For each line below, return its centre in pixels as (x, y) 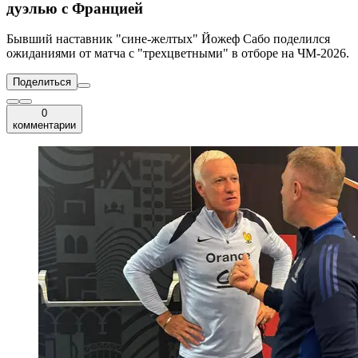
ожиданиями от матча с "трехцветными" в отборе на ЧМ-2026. (178, 54)
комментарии (44, 125)
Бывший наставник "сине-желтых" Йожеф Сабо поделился (168, 39)
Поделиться (42, 82)
